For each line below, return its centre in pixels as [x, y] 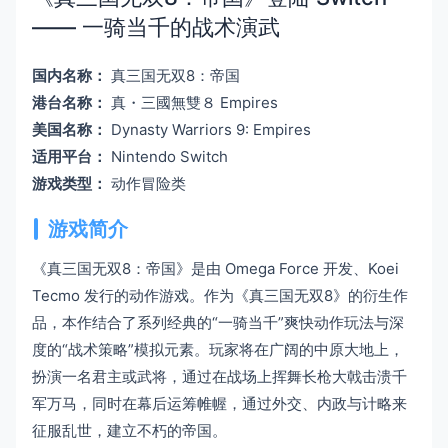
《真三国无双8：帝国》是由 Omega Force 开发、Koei [215, 269]
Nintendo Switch [167, 157]
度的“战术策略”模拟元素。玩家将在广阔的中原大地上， [218, 350]
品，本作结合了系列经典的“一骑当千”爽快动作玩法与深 [218, 323]
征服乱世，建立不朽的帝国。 [129, 431]
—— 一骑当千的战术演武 [156, 27]
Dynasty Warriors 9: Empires [209, 130]
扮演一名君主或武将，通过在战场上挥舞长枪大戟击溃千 [219, 377]
